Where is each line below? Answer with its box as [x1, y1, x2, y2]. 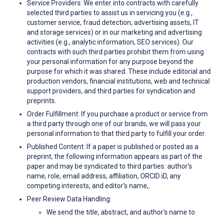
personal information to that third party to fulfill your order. [27, 130, 206, 138]
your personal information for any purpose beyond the [27, 58, 194, 66]
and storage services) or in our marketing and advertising [27, 28, 202, 37]
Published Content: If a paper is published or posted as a [27, 143, 198, 151]
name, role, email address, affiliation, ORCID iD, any [27, 172, 181, 180]
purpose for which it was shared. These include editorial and [27, 67, 211, 76]
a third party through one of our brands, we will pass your [27, 120, 201, 128]
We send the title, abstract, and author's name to [46, 208, 195, 217]
